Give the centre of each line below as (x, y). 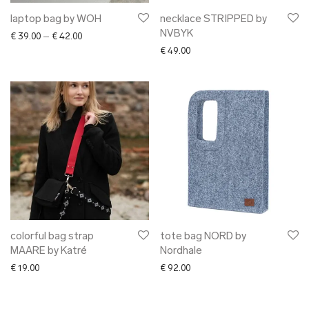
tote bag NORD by (203, 237)
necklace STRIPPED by (213, 20)
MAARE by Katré (49, 251)
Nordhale (181, 251)
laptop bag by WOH (56, 20)
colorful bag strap (52, 237)
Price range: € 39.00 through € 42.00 (155, 36)
